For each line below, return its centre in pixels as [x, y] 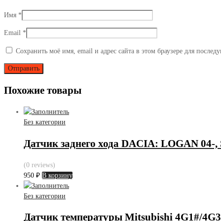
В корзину [57, 176]
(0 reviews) [39, 165]
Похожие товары [43, 90]
